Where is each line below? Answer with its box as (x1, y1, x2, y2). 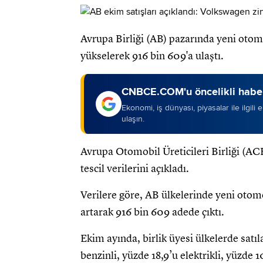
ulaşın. (122, 114, 144, 124)
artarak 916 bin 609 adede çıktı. (80, 205, 224, 219)
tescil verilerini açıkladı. (80, 162, 189, 176)
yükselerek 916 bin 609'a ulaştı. (80, 49, 224, 63)
